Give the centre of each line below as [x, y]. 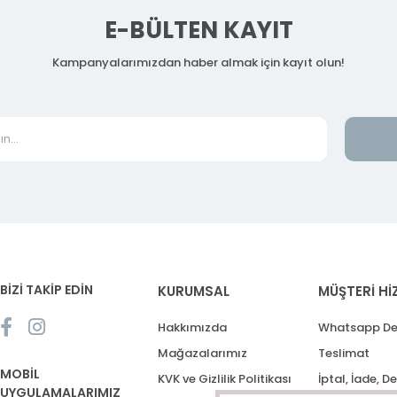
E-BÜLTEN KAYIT [198, 31]
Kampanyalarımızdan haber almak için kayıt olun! [198, 63]
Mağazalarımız [202, 354]
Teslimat [343, 354]
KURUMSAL [194, 292]
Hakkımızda [192, 328]
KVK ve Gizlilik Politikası [225, 379]
